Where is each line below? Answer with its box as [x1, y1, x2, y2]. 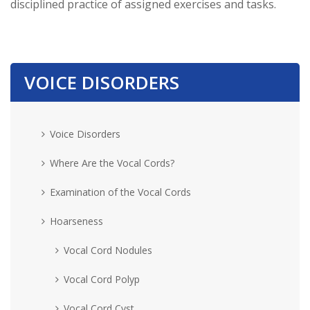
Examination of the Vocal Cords [50, 185, 191, 199]
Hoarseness [50, 214, 103, 228]
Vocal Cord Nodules [64, 243, 152, 257]
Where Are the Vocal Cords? [50, 156, 174, 170]
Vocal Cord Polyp [64, 272, 140, 286]
